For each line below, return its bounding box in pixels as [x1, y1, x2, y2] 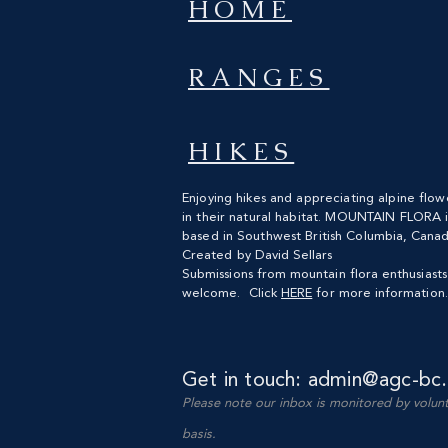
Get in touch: [182, 371, 308, 391]
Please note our [182, 397, 279, 410]
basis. [182, 428, 216, 441]
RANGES [188, 61, 330, 93]
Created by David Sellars [182, 249, 333, 262]
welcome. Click [182, 287, 282, 300]
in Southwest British [222, 230, 347, 243]
